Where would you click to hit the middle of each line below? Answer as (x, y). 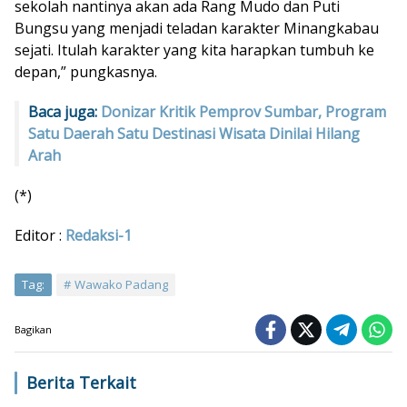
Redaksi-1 (99, 235)
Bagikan (33, 329)
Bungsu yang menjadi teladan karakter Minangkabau (197, 28)
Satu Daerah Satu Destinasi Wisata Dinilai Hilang (194, 133)
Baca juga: (65, 111)
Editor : (40, 235)
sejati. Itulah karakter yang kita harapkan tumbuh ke (194, 50)
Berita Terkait (81, 382)
